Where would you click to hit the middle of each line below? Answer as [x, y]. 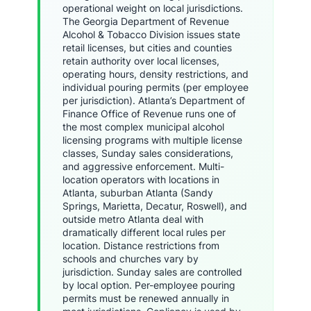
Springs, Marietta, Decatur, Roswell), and [155, 206]
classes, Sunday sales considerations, [148, 153]
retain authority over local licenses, [141, 61]
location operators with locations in [141, 179]
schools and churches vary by [131, 259]
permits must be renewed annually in [146, 298]
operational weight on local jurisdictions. [153, 8]
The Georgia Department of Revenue [146, 21]
